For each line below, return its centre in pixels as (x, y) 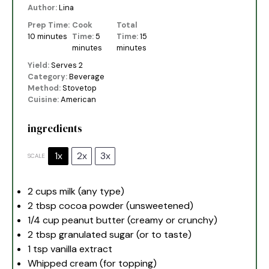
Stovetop (80, 88)
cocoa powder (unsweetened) (125, 205)
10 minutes (48, 36)
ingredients (55, 129)
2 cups (43, 191)
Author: (43, 7)
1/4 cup (44, 220)
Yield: (39, 65)
